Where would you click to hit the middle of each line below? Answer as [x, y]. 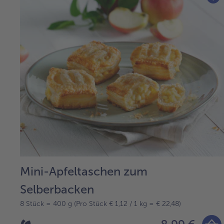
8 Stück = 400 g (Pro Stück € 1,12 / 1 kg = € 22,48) [100, 203]
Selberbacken [57, 189]
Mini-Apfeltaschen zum [84, 171]
